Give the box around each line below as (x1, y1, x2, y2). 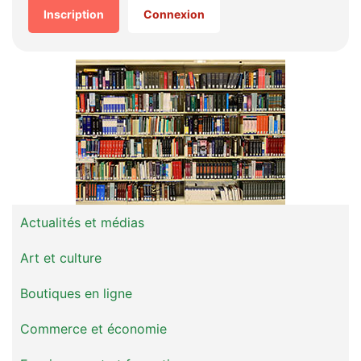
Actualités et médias (20, 214, 144, 230)
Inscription (43, 7, 104, 21)
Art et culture (20, 250, 102, 266)
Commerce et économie (20, 321, 167, 337)
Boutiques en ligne (20, 285, 132, 301)
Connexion (143, 7, 205, 21)
